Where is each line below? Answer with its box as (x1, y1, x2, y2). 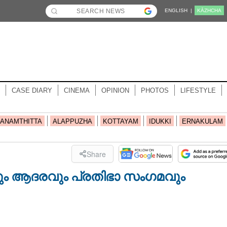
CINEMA (63, 87, 90, 94)
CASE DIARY (11, 87, 52, 94)
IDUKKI (148, 118, 171, 125)
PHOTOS (140, 87, 169, 94)
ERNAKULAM (181, 118, 223, 125)
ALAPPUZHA (52, 118, 92, 125)
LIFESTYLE (180, 87, 216, 94)
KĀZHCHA (197, 8, 221, 13)
